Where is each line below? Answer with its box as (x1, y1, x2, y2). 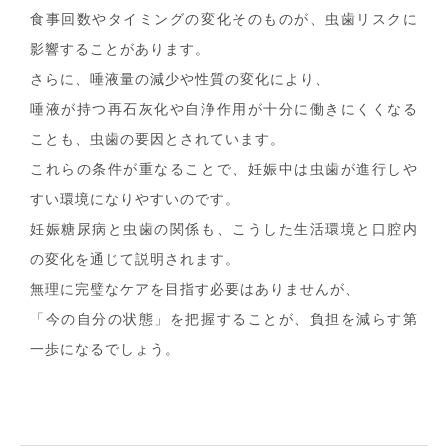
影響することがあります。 (30, 41, 210, 57)
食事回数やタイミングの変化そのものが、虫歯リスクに (30, 11, 418, 27)
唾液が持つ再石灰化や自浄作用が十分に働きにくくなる (30, 101, 418, 117)
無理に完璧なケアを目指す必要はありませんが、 (30, 281, 360, 297)
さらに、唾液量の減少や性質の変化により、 (30, 71, 330, 87)
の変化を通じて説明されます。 (30, 251, 240, 267)
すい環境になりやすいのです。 (30, 191, 240, 207)
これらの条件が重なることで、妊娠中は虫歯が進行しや (30, 161, 418, 177)
